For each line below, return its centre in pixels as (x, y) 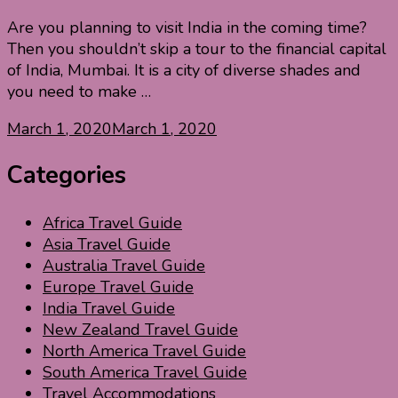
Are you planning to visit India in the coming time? (187, 28)
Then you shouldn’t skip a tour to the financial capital (197, 49)
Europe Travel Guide (118, 287)
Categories (67, 176)
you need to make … (79, 92)
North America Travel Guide (144, 350)
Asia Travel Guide (107, 244)
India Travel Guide (109, 308)
